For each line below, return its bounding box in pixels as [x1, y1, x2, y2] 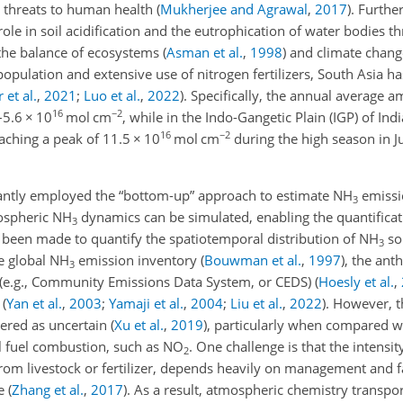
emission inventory [75, 251, 201, 269]
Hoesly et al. [318, 273, 394, 291]
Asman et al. [166, 43, 243, 61]
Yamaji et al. [109, 294, 184, 312]
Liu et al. [230, 294, 282, 312]
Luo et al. [84, 86, 140, 104]
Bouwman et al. [204, 251, 301, 269]
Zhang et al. [12, 381, 84, 399]
